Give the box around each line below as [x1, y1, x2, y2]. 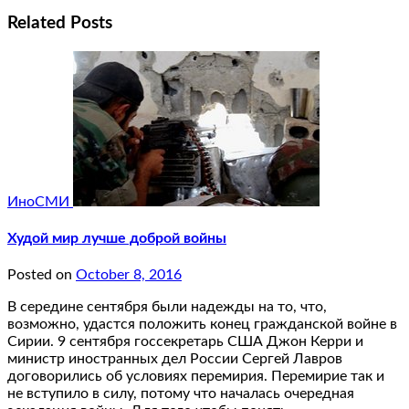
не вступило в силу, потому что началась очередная [7, 386, 354, 402]
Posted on [7, 267, 76, 283]
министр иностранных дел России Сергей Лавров [7, 351, 342, 367]
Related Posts [7, 15, 112, 33]
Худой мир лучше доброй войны [7, 231, 226, 246]
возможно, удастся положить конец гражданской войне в [7, 317, 397, 332]
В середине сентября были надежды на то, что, [7, 299, 327, 315]
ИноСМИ [7, 194, 73, 209]
